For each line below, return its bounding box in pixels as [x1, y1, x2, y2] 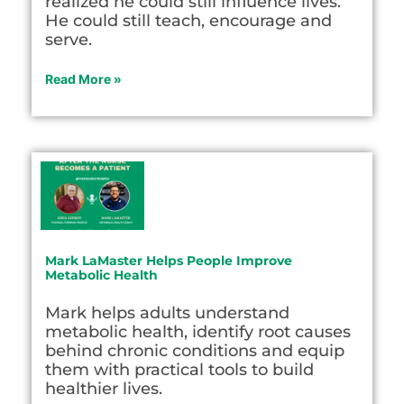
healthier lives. [45, 378, 162, 399]
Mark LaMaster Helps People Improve [45, 252, 292, 269]
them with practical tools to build [45, 359, 314, 380]
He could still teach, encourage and [45, 11, 332, 32]
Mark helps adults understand [45, 302, 289, 323]
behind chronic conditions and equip [45, 340, 344, 361]
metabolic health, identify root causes [45, 321, 351, 342]
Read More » [45, 71, 122, 87]
